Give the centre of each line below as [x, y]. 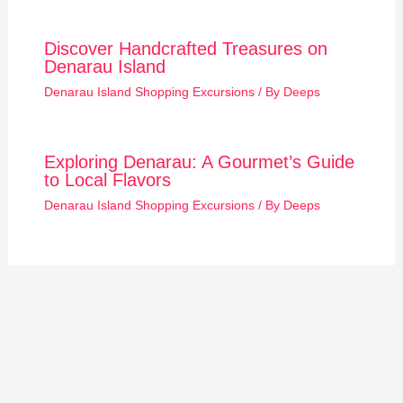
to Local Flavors [107, 180]
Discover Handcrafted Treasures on [185, 49]
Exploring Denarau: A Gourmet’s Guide [199, 162]
